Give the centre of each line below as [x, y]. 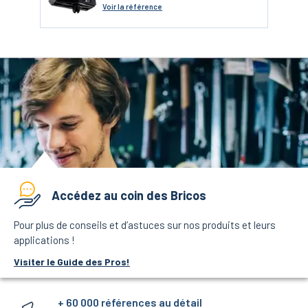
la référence [140, 7]
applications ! [44, 240]
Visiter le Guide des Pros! [72, 262]
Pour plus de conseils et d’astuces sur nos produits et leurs [145, 225]
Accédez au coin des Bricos [129, 196]
